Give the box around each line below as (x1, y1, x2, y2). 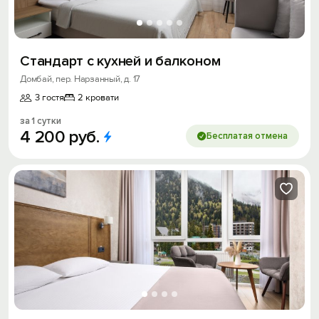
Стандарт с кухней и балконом (20, 53, 221, 70)
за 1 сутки (20, 115, 61, 127)
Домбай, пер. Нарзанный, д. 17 (20, 73, 141, 85)
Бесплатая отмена (206, 130, 288, 142)
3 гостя (35, 92, 64, 104)
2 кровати (78, 92, 119, 104)
